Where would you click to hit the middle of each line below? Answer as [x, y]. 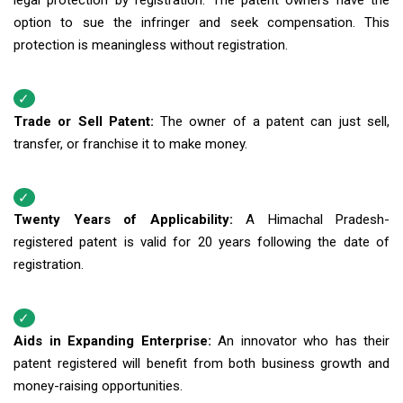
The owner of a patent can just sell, [275, 121]
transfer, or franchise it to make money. [130, 143]
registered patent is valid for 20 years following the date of [201, 242]
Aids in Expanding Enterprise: [116, 340]
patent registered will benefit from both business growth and [201, 363]
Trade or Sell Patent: [87, 121]
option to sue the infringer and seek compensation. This [201, 23]
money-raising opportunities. [98, 385]
